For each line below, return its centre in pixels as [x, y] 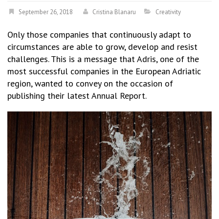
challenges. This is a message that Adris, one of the [103, 59]
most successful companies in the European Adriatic [104, 71]
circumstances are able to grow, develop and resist [102, 47]
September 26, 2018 [46, 12]
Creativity [168, 12]
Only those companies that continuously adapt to [99, 34]
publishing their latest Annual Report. [77, 96]
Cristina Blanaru [114, 12]
